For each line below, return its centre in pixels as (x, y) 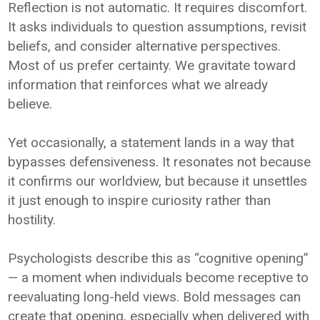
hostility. (32, 219)
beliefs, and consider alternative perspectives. (145, 46)
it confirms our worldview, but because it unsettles (158, 181)
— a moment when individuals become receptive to (159, 277)
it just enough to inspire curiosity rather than (140, 200)
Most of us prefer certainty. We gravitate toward (152, 65)
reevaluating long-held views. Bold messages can (155, 296)
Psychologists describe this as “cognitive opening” (159, 258)
